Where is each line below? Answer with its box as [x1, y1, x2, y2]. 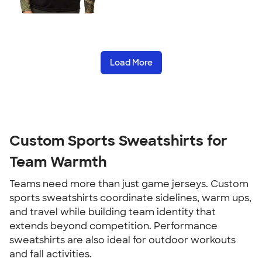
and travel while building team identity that [9, 206, 216, 218]
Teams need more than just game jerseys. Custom [9, 178, 249, 190]
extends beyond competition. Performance [9, 220, 218, 232]
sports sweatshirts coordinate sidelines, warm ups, [9, 192, 251, 204]
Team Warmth [9, 153, 107, 171]
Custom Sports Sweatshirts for [9, 132, 227, 150]
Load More [109, 57, 153, 68]
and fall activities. [9, 248, 92, 260]
